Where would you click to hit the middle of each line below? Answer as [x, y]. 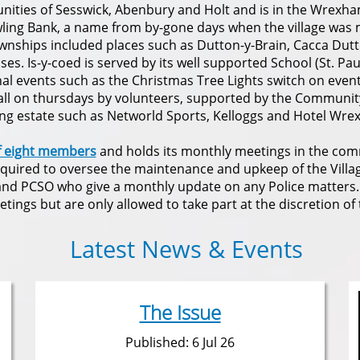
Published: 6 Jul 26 [180, 342]
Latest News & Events [186, 249]
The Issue [180, 312]
